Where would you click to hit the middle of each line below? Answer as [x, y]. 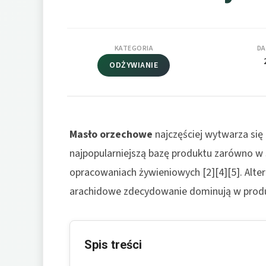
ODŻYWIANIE [134, 65]
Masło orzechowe [111, 134]
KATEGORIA [134, 48]
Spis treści [113, 244]
